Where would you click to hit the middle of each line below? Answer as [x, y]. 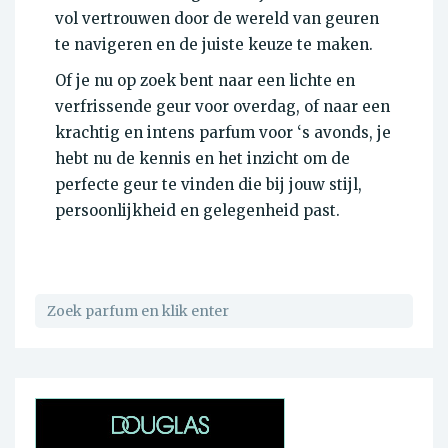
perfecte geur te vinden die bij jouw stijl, [208, 184]
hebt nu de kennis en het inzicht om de [202, 158]
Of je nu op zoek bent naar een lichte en [205, 80]
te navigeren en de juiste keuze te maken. [214, 44]
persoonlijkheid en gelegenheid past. [197, 210]
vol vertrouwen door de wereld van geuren [217, 18]
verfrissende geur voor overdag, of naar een [222, 106]
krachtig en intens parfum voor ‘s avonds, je [223, 132]
